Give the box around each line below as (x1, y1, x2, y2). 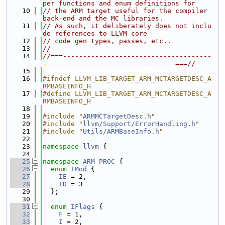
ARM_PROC (83, 158, 115, 165)
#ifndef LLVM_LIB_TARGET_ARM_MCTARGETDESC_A (43, 75, 211, 82)
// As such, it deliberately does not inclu (43, 22, 211, 30)
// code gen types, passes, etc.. (43, 37, 171, 45)
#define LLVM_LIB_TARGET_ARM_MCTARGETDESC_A (43, 90, 211, 97)
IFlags (71, 203, 95, 210)
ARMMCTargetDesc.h (83, 113, 151, 120)
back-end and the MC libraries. (43, 15, 163, 22)
